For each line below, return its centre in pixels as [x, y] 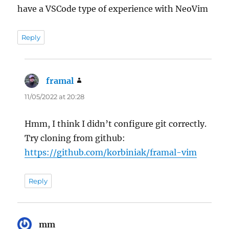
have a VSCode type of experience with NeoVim [113, 9]
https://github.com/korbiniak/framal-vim [111, 153]
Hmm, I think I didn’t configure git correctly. [116, 124]
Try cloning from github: [75, 138]
